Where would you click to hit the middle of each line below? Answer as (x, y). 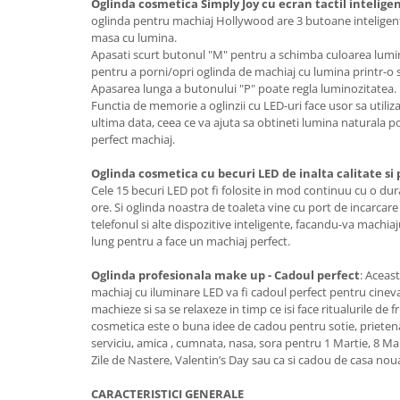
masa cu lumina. (134, 37)
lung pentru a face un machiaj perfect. (191, 241)
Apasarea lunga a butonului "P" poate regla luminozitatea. (244, 88)
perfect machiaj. (133, 139)
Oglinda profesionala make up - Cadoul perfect (225, 275)
